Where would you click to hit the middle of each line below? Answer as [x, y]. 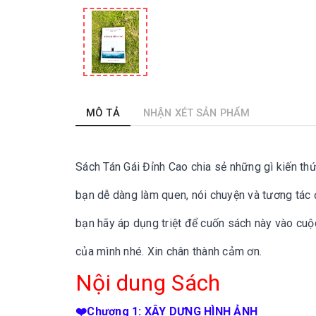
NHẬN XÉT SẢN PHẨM [196, 113]
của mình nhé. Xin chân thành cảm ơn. [169, 251]
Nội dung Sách [148, 283]
